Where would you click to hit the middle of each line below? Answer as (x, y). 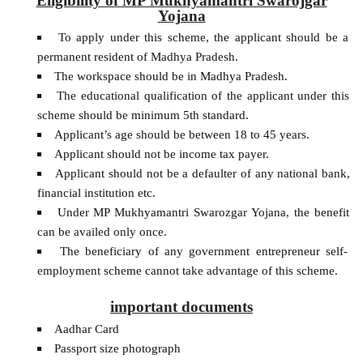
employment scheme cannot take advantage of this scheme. (187, 271)
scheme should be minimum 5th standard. (143, 115)
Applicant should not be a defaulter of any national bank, (203, 173)
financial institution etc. (96, 193)
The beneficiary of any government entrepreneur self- (204, 251)
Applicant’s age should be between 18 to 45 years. (181, 135)
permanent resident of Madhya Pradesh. (137, 57)
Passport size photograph (117, 348)
